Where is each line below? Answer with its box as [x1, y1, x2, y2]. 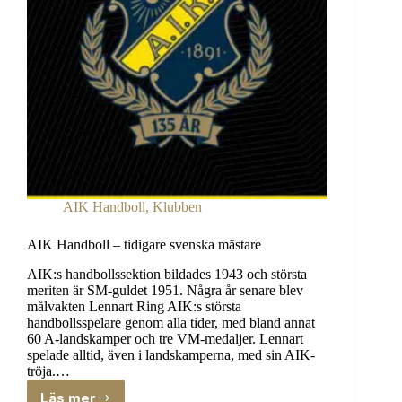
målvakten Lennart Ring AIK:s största [27, 299, 241, 315]
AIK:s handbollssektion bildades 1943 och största [27, 267, 307, 283]
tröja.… [27, 363, 70, 380]
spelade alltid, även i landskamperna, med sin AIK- [27, 347, 315, 363]
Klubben [153, 199, 202, 215]
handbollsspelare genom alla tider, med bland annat [27, 315, 315, 331]
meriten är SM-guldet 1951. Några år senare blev [27, 283, 303, 299]
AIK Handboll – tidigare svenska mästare [27, 237, 261, 253]
